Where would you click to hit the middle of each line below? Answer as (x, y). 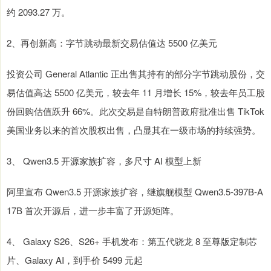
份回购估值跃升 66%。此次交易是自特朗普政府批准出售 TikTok (135, 111)
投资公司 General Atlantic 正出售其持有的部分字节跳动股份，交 (136, 74)
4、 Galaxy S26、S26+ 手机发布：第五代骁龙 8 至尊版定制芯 (132, 241)
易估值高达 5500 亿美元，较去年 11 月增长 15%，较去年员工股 (136, 93)
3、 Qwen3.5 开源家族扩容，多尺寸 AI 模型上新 (104, 161)
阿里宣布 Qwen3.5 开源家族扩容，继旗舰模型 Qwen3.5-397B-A (135, 192)
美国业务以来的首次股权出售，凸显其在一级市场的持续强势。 (134, 130)
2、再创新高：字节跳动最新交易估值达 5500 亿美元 (112, 43)
